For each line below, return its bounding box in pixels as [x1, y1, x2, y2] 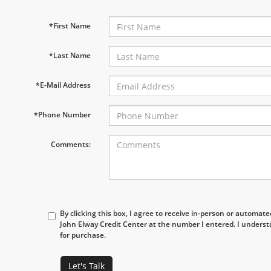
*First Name [48, 21, 91, 31]
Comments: [50, 139, 91, 149]
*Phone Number [33, 109, 91, 120]
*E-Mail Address [35, 80, 91, 90]
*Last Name [48, 50, 91, 60]
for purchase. [60, 230, 106, 240]
